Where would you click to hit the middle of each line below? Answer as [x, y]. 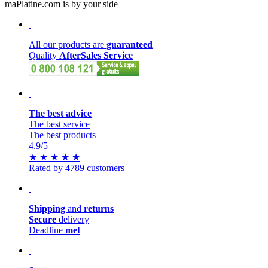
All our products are [68, 45]
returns [98, 209]
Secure [42, 220]
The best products [62, 135]
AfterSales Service [96, 56]
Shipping [48, 209]
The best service [59, 124]
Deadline [47, 230]
